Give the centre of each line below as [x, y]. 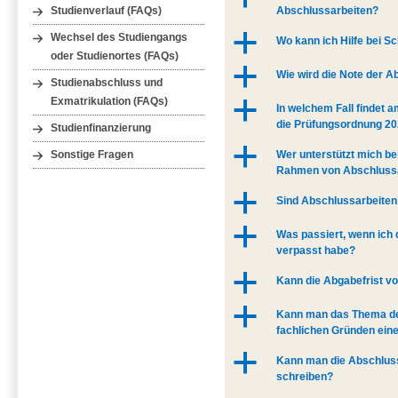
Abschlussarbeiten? [328, 11]
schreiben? [305, 377]
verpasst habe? [316, 251]
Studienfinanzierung [101, 127]
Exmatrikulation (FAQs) [110, 101]
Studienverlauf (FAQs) [107, 10]
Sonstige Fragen [92, 155]
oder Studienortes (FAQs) [115, 56]
